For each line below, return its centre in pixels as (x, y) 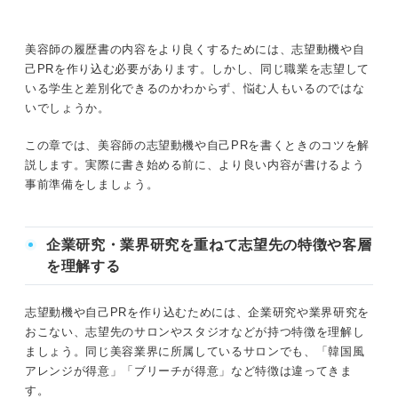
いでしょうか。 (68, 107)
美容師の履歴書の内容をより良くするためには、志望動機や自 (195, 49)
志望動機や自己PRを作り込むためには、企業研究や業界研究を (197, 312)
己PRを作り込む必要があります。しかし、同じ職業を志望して (197, 68)
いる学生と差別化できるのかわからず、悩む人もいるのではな (195, 88)
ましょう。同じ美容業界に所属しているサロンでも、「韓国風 (195, 351)
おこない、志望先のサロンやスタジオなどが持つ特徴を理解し (195, 331)
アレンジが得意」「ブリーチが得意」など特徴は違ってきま (189, 370)
